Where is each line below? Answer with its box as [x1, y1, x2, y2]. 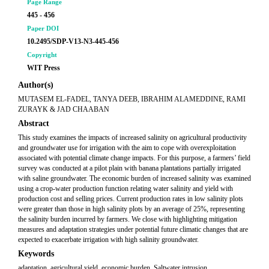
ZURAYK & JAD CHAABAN [18, 105, 109, 113]
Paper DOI [27, 25, 59, 32]
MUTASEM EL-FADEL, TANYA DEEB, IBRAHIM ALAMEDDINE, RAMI [18, 95, 246, 103]
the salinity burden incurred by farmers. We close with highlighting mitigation [18, 215, 237, 223]
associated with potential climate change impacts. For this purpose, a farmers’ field [18, 154, 250, 162]
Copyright [27, 51, 57, 58]
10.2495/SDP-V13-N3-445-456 [27, 37, 119, 46]
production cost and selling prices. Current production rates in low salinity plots [18, 195, 243, 203]
